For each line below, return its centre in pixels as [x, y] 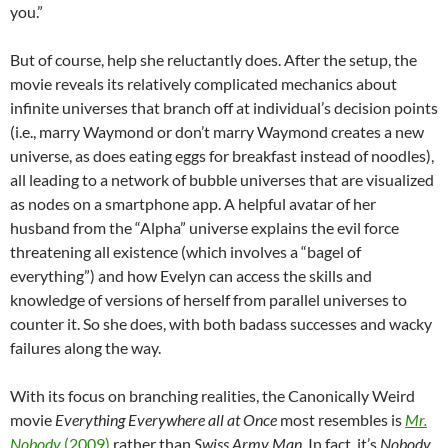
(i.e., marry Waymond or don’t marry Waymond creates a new [217, 131]
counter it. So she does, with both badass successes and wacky [221, 323]
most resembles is [341, 419]
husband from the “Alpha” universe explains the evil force [204, 227]
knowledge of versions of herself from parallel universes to [208, 299]
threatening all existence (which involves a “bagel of [185, 251]
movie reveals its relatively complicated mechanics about [203, 83]
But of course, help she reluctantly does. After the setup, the [213, 59]
